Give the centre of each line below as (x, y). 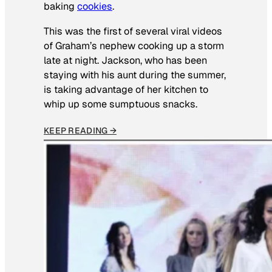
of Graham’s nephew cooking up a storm (134, 46)
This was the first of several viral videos (133, 31)
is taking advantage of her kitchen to (126, 89)
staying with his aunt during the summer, (135, 75)
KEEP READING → (80, 130)
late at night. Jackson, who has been (125, 60)
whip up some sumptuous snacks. (121, 104)
